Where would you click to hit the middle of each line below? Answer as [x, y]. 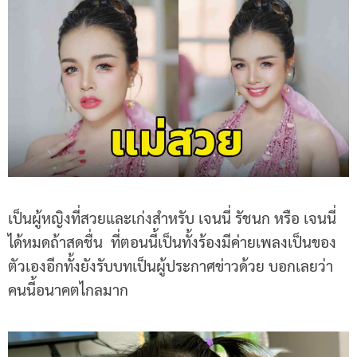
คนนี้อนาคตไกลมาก [68, 289]
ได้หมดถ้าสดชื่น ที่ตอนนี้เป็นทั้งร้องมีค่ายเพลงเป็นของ [172, 241]
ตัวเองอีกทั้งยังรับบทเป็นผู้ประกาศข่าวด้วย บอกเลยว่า [171, 265]
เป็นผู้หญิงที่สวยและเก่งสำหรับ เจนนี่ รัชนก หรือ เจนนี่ [172, 217]
